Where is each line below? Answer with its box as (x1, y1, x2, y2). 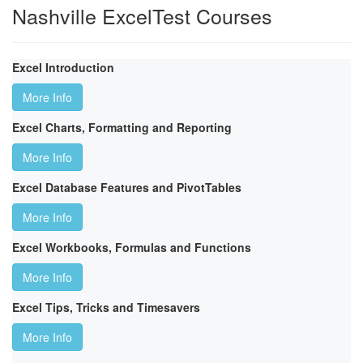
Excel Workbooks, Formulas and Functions (12, 239, 251, 256)
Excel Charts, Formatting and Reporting (12, 119, 232, 136)
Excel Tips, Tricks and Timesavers (12, 299, 200, 316)
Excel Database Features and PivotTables (12, 179, 241, 196)
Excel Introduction (12, 59, 114, 76)
